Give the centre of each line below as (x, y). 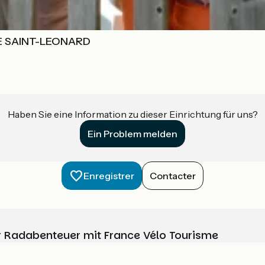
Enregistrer (109, 176)
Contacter (173, 176)
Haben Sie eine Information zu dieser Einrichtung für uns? (132, 114)
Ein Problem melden (132, 134)
